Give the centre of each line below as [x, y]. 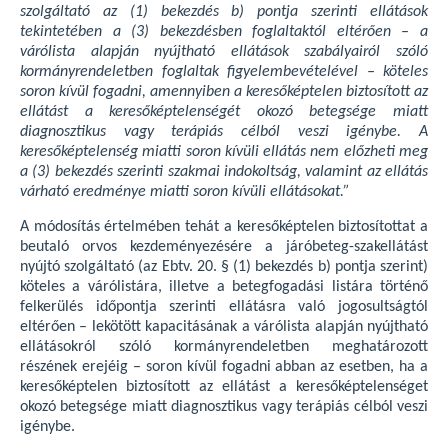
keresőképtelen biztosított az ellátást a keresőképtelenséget [224, 387]
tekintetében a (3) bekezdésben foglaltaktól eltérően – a [224, 32]
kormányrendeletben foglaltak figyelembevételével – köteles [224, 72]
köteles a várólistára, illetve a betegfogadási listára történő [224, 287]
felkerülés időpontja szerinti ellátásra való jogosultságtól [224, 307]
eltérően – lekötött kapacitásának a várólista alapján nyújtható [224, 327]
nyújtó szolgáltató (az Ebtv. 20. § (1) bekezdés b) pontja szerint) [224, 267]
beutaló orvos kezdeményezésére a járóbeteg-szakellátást [224, 247]
